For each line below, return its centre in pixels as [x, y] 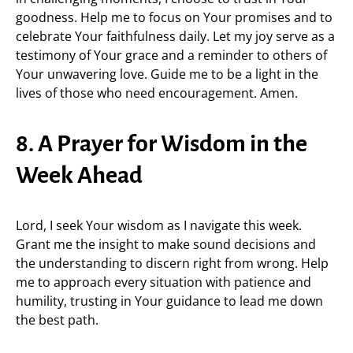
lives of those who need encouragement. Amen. [157, 93]
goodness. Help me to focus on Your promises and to [174, 17]
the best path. [57, 320]
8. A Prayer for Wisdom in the [162, 143]
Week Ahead [79, 175]
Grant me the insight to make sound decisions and [166, 244]
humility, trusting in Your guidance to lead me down [169, 301]
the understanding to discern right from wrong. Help [172, 263]
